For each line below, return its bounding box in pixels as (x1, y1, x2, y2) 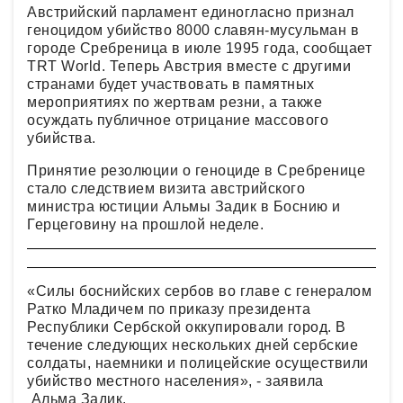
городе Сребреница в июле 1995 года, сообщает (27, 40, 372, 56)
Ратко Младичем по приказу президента (27, 300, 310, 317)
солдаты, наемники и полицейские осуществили (27, 354, 369, 371)
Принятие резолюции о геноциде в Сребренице (27, 162, 365, 178)
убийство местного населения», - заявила (27, 372, 324, 389)
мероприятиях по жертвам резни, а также (27, 94, 322, 110)
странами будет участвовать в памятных (27, 76, 315, 92)
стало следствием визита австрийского (27, 180, 305, 196)
